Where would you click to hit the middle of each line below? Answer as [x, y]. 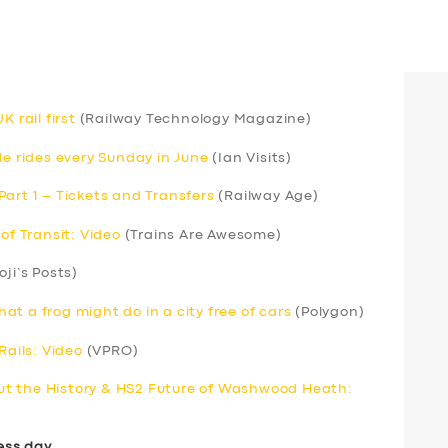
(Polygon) [328, 311]
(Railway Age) [266, 196]
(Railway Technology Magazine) [193, 118]
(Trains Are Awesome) [201, 234]
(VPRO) [110, 350]
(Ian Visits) [250, 157]
